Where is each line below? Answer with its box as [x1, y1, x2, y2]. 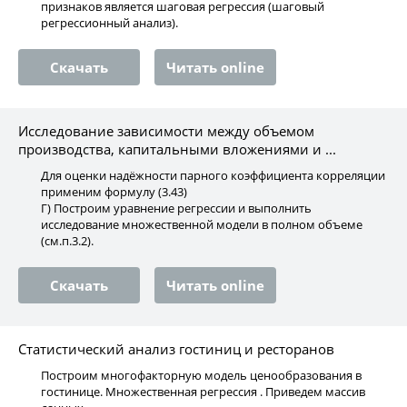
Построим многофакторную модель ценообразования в [41, 367, 362, 383]
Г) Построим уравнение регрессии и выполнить [41, 200, 312, 216]
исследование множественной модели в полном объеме [41, 216, 362, 233]
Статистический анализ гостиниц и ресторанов [18, 340, 334, 358]
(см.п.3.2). [41, 233, 94, 249]
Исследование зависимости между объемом [18, 122, 314, 140]
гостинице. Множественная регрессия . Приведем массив [41, 383, 365, 400]
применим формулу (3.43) [41, 184, 187, 200]
